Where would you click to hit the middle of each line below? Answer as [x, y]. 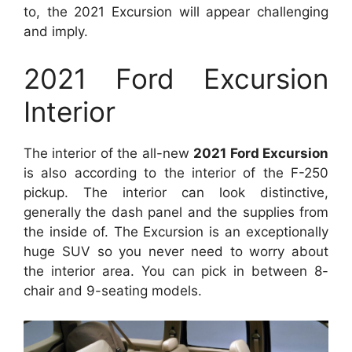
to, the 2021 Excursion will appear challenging [176, 12]
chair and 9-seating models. [113, 290]
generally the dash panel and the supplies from [176, 212]
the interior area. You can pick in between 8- [176, 271]
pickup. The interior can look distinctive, [176, 192]
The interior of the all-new [109, 153]
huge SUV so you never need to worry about [176, 251]
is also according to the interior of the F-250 [176, 172]
